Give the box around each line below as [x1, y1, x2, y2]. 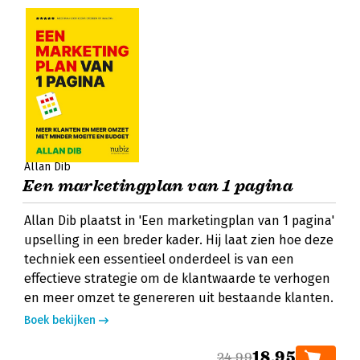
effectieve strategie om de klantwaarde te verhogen [24, 271, 330, 286]
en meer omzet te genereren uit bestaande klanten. [24, 290, 333, 305]
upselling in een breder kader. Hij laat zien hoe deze [24, 232, 333, 247]
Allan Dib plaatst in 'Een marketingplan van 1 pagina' [24, 213, 334, 228]
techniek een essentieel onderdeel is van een [24, 252, 294, 267]
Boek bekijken [24, 313, 96, 327]
